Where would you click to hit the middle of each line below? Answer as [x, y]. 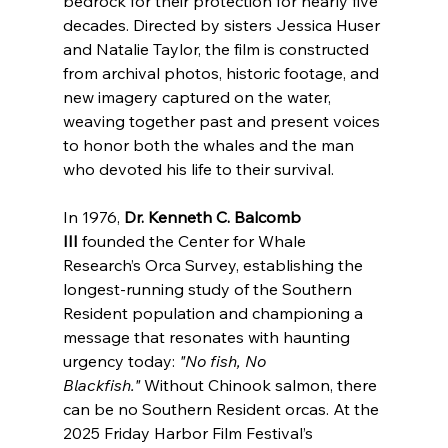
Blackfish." [101, 385]
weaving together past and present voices [223, 121]
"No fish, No [224, 361]
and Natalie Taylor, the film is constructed [217, 49]
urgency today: [120, 361]
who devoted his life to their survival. [198, 169]
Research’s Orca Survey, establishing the [214, 265]
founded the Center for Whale [193, 241]
